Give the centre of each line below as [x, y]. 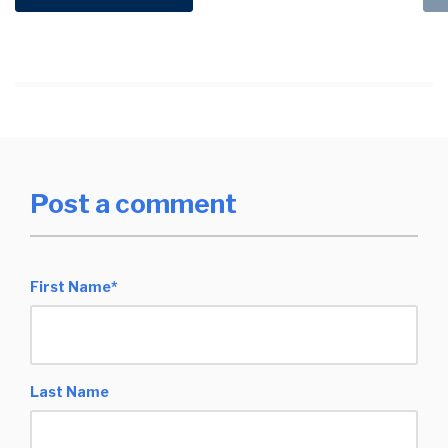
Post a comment [133, 203]
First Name [70, 286]
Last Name [69, 391]
